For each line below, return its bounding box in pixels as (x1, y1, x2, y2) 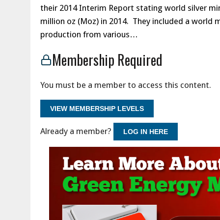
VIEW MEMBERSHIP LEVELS (50, 105, 144, 112)
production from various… (40, 29, 138, 39)
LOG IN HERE (123, 128, 168, 136)
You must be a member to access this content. (40, 80, 211, 90)
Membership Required (52, 50, 163, 70)
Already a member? (40, 126, 113, 136)
